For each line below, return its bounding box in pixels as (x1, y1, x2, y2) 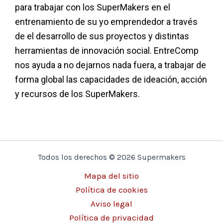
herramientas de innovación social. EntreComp (15, 45, 199, 56)
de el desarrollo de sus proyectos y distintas (15, 30, 189, 41)
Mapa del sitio (84, 170, 139, 181)
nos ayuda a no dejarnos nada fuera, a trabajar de (15, 59, 206, 70)
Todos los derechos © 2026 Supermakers (37, 152, 186, 162)
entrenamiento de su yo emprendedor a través (15, 16, 198, 27)
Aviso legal (91, 198, 132, 209)
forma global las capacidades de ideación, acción (15, 74, 207, 85)
